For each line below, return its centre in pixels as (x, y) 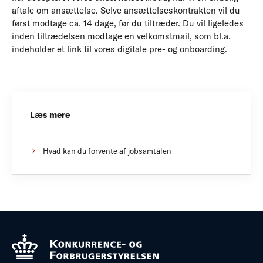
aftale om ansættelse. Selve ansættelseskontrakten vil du (126, 10)
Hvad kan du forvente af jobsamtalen (107, 151)
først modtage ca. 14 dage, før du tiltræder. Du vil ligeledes (128, 23)
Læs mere (50, 115)
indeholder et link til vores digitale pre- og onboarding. (119, 49)
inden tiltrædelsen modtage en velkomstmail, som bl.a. (121, 36)
